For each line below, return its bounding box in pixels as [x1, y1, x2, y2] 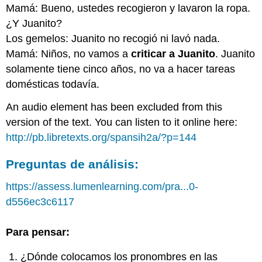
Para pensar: [6, 226, 70, 238]
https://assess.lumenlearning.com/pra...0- [6, 180, 199, 192]
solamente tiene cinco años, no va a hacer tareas [6, 63, 236, 75]
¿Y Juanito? [6, 18, 63, 30]
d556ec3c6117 [6, 195, 75, 208]
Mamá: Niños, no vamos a [6, 48, 132, 60]
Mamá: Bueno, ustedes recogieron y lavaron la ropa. [6, 2, 251, 15]
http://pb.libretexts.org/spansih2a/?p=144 [6, 131, 197, 143]
